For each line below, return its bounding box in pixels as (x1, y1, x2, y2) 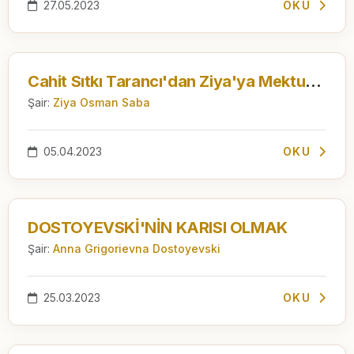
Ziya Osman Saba (53, 95, 150, 109)
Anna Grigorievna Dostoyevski (53, 241, 220, 255)
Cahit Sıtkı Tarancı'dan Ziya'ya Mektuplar (305, 71, 322, 91)
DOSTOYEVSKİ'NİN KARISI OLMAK (28, 217, 288, 237)
